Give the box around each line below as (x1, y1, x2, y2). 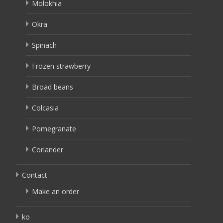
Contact (22, 170, 47, 180)
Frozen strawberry (32, 61, 91, 71)
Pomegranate (32, 124, 76, 133)
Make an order (32, 187, 79, 196)
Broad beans (32, 82, 73, 92)
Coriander (32, 145, 63, 154)
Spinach (32, 40, 57, 50)
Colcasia (32, 103, 59, 112)
